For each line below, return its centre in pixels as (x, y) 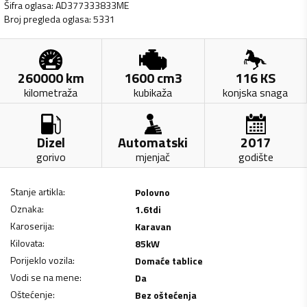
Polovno (152, 192)
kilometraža (51, 92)
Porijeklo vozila (41, 260)
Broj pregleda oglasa (47, 19)
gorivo (51, 157)
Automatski (153, 142)
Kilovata (26, 243)
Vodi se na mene (45, 277)
